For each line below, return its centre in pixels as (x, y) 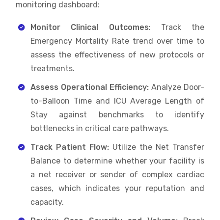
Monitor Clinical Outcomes (90, 27)
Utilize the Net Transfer (157, 147)
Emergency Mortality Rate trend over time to (117, 41)
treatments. (53, 68)
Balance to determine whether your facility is (117, 161)
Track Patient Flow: (70, 147)
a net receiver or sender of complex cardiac (117, 174)
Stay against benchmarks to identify (117, 114)
